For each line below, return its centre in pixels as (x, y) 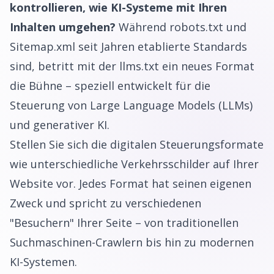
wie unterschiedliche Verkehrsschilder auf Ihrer (134, 164)
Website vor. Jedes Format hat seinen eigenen (131, 183)
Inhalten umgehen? (63, 27)
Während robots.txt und (181, 27)
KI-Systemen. (43, 262)
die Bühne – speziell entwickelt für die (110, 86)
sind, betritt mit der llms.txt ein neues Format (132, 66)
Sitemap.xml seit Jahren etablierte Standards (128, 46)
